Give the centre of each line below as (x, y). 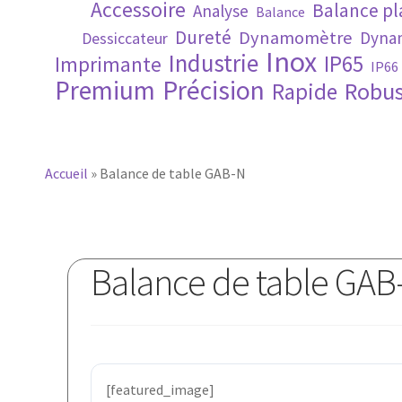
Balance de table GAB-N (173, 174)
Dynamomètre (295, 37)
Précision (213, 90)
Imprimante (108, 64)
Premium (105, 90)
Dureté (203, 37)
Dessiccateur (124, 38)
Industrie (214, 62)
